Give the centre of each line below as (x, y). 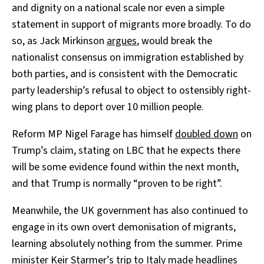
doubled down (207, 134)
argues (122, 41)
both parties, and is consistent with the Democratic (125, 74)
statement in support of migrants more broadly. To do (131, 24)
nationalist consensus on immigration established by (128, 57)
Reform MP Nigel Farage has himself (93, 134)
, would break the (174, 41)
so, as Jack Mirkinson (59, 41)
